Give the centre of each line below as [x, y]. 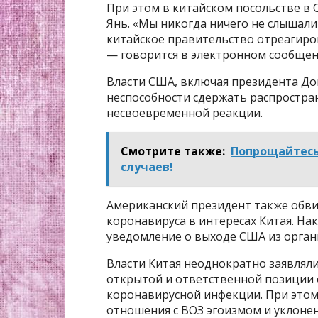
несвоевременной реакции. [185, 113]
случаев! [147, 167]
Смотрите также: [173, 152]
